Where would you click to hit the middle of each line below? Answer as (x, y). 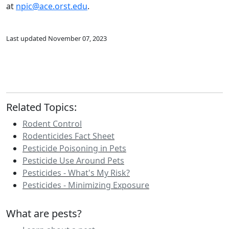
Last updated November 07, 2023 (56, 38)
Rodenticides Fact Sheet (68, 136)
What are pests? (44, 213)
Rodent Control (52, 123)
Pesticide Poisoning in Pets (74, 148)
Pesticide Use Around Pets (73, 160)
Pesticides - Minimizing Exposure (86, 185)
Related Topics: (41, 107)
